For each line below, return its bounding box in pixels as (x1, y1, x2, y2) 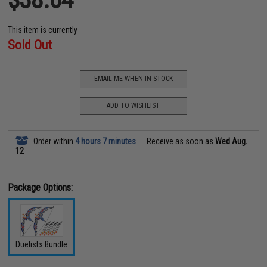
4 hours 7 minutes (75, 136, 136, 146)
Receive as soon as (145, 136, 216, 146)
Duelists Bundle (15, 240, 68, 249)
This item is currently (8, 24, 78, 35)
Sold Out (8, 37, 52, 52)
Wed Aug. (215, 136, 248, 146)
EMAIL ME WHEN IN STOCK (94, 74, 173, 83)
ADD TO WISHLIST (107, 101, 160, 110)
